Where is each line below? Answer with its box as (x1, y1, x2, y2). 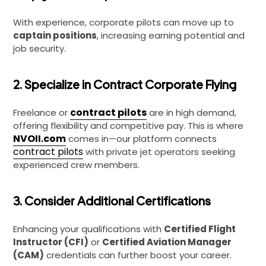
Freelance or (13, 106, 70, 119)
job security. (13, 42, 66, 55)
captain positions (13, 29, 97, 42)
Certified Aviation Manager (102, 236, 232, 248)
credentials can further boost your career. (44, 249, 232, 261)
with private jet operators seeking (83, 145, 235, 158)
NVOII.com (13, 132, 66, 145)
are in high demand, (147, 106, 236, 119)
